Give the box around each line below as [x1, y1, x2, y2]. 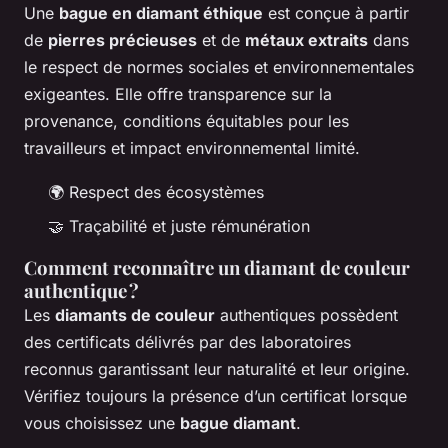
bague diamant [180, 413, 296, 434]
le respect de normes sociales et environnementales [24, 56, 414, 77]
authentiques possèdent [215, 305, 398, 326]
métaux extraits [245, 29, 368, 50]
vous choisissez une [24, 413, 180, 434]
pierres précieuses [48, 29, 197, 50]
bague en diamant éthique [59, 2, 263, 23]
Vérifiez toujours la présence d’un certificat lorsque [24, 386, 407, 407]
